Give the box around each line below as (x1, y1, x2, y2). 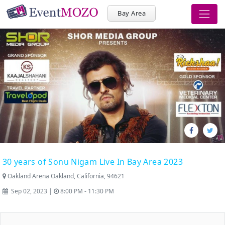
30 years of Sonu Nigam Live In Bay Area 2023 (2, 156, 183, 168)
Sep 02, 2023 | (8, 187, 54, 196)
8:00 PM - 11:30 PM (58, 187, 114, 196)
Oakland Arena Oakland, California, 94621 (6, 172, 125, 181)
